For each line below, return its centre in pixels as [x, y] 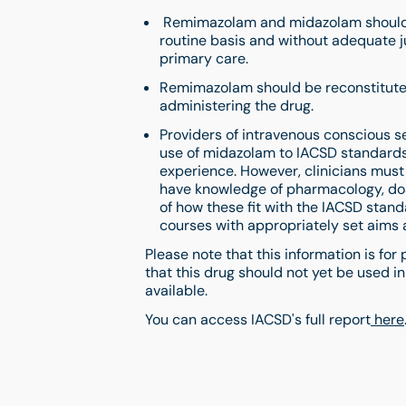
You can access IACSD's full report [258, 319]
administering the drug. [238, 106]
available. [176, 290]
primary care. [206, 58]
